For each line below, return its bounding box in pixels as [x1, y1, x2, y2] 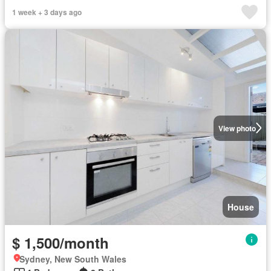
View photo [218, 122, 256, 134]
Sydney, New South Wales [19, 252, 126, 265]
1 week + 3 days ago [12, 6, 82, 18]
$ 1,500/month [12, 232, 109, 253]
